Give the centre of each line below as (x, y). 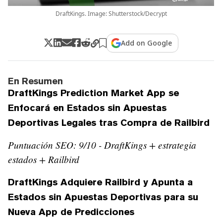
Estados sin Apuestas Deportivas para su (103, 196)
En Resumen (35, 81)
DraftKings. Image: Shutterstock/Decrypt (111, 13)
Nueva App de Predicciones (71, 211)
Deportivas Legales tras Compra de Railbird (109, 122)
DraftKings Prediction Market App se (93, 92)
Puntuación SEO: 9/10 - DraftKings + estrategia (102, 144)
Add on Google (147, 43)
